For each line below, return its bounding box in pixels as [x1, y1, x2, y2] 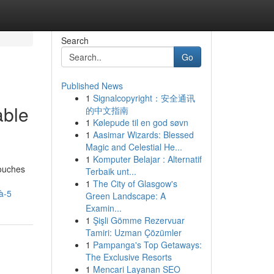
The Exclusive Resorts [85, 251, 172, 263]
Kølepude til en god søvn [92, 116, 188, 128]
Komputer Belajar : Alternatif [92, 153, 202, 165]
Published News [61, 80, 123, 92]
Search [61, 34, 89, 46]
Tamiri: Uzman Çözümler [85, 226, 182, 239]
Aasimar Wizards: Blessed [92, 128, 194, 141]
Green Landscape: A [85, 190, 166, 202]
